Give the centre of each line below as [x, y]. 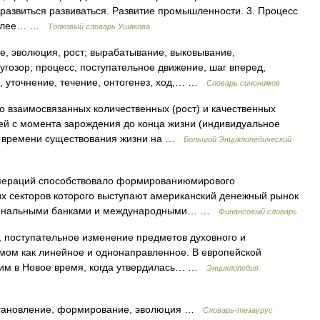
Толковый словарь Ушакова [99, 26]
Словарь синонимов [243, 83]
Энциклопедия [232, 268]
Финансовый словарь [258, 211]
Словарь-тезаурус [238, 310]
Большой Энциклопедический [237, 139]
